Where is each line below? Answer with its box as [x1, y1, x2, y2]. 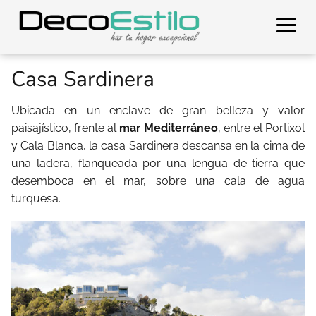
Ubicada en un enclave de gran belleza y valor [11, 104, 305, 117]
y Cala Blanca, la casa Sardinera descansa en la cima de [11, 139, 305, 152]
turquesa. [11, 192, 61, 205]
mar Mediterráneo [119, 121, 218, 135]
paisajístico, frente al [11, 121, 120, 135]
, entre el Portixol [217, 121, 305, 135]
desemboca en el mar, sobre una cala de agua [11, 174, 305, 188]
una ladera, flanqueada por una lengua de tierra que [11, 157, 305, 170]
